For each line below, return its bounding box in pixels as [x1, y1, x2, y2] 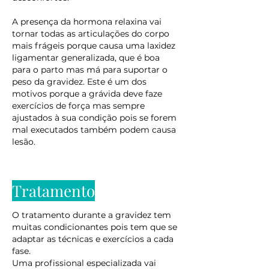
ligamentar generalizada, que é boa [12, 52, 160, 63]
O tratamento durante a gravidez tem [12, 210, 171, 220]
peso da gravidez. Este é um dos [12, 76, 147, 87]
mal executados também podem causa [12, 124, 176, 135]
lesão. [12, 136, 35, 147]
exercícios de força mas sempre [12, 100, 145, 111]
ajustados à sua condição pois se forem [12, 112, 177, 123]
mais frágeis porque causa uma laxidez [12, 40, 175, 51]
